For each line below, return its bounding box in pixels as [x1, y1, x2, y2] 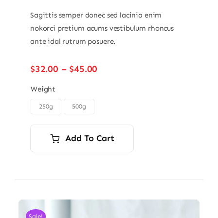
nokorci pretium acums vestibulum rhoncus [30, 24, 174, 33]
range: [97, 73, 126, 85]
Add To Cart [65, 133, 114, 144]
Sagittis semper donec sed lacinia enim [30, 11, 162, 20]
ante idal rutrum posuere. [30, 37, 116, 46]
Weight [30, 85, 56, 94]
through [97, 95, 132, 107]
